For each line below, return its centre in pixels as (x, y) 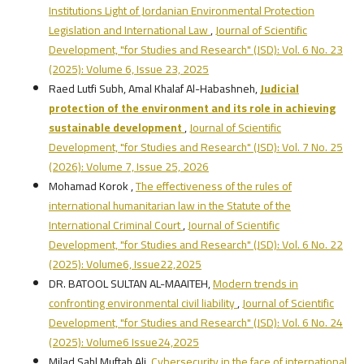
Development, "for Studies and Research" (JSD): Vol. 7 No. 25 (195, 147)
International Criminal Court (115, 225)
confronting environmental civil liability (143, 303)
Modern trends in (255, 283)
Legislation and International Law (129, 30)
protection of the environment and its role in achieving (192, 108)
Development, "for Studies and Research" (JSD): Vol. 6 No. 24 (195, 322)
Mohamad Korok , (92, 186)
